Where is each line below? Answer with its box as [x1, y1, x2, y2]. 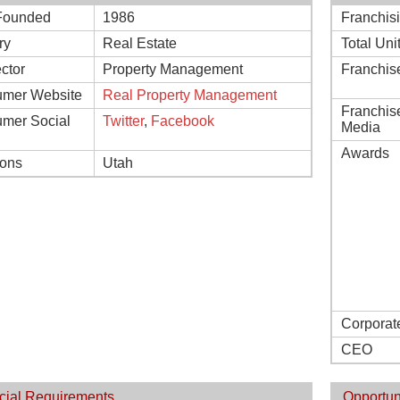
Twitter [103, 113, 144, 129]
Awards [341, 146, 389, 161]
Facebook [151, 113, 214, 129]
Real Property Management [103, 87, 277, 103]
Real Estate [103, 36, 177, 51]
